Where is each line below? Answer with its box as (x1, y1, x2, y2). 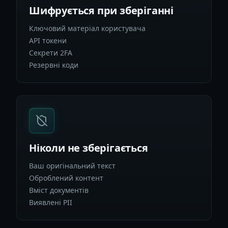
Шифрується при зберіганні (29, 4, 174, 17)
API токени (29, 36, 67, 45)
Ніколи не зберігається (29, 141, 148, 155)
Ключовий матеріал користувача (29, 23, 146, 33)
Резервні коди (29, 60, 78, 70)
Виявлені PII (29, 197, 72, 207)
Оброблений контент (29, 173, 103, 183)
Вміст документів (29, 185, 89, 195)
